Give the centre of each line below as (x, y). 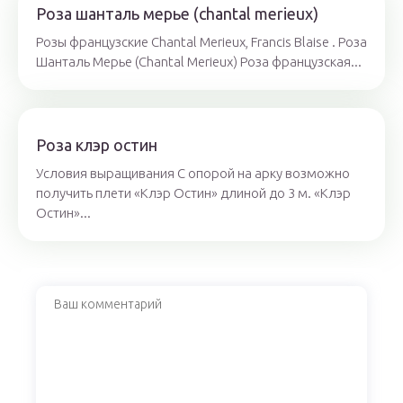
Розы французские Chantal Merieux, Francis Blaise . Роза (201, 42)
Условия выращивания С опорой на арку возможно (193, 173)
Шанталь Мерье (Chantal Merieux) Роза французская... (199, 62)
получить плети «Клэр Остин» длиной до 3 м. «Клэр (193, 193)
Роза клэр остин (97, 145)
